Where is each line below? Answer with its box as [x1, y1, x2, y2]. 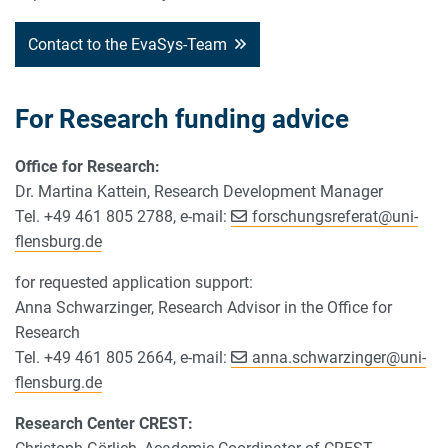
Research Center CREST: [15, 413, 197, 433]
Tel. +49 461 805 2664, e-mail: [15, 347, 231, 367]
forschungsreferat [251, 206, 378, 226]
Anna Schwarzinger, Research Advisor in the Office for [15, 297, 392, 317]
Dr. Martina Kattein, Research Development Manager [15, 181, 383, 201]
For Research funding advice [15, 103, 349, 134]
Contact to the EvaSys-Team [28, 34, 227, 54]
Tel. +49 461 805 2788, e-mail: [15, 206, 231, 226]
